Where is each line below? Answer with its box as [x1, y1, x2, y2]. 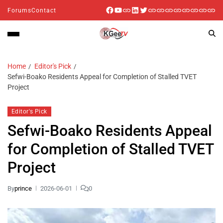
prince [14, 184, 32, 192]
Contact [31, 6, 56, 14]
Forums [7, 6, 31, 14]
